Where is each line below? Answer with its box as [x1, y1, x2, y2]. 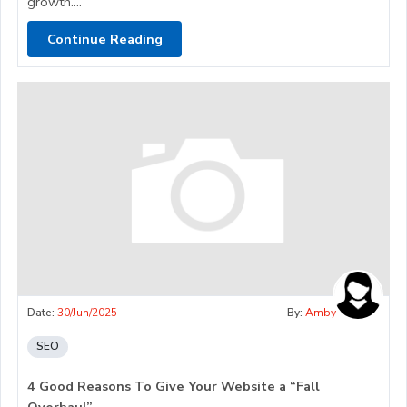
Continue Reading [46, 29, 163, 48]
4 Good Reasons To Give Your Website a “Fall [27, 376, 320, 395]
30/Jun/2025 [57, 304, 117, 320]
